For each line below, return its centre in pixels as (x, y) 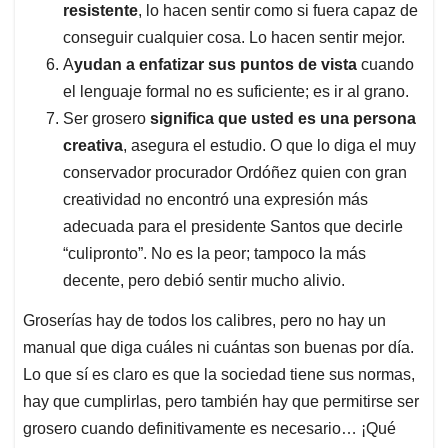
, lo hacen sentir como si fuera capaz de (278, 11)
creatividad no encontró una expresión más (215, 200)
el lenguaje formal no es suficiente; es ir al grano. (236, 92)
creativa (93, 146)
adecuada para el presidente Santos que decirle (233, 227)
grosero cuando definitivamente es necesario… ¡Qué (209, 429)
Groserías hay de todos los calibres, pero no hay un (204, 321)
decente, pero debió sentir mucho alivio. (204, 281)
